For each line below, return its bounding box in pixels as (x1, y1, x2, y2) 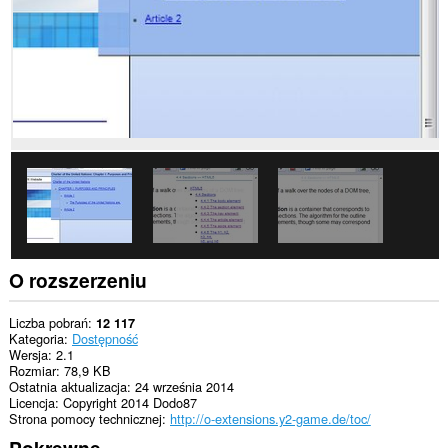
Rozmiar (8, 360, 56, 380)
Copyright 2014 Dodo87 (62, 392, 197, 412)
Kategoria (8, 328, 64, 348)
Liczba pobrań (8, 312, 88, 332)
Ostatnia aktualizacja (8, 376, 127, 396)
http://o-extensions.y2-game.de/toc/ (169, 408, 371, 428)
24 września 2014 (134, 376, 234, 396)
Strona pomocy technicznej (8, 408, 162, 428)
